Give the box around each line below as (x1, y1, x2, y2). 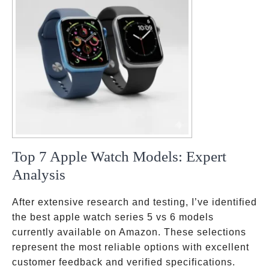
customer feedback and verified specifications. (12, 257, 235, 267)
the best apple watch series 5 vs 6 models (12, 212, 214, 222)
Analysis (12, 166, 65, 183)
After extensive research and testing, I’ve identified (12, 197, 257, 207)
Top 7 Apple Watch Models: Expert (12, 148, 226, 165)
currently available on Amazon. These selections (12, 227, 246, 237)
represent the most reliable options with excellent (12, 242, 249, 252)
